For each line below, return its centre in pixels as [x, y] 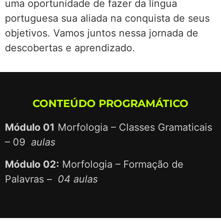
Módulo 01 [30, 128]
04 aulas [78, 179]
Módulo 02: [32, 164]
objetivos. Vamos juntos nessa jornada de [102, 33]
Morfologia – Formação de [121, 164]
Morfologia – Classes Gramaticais [133, 128]
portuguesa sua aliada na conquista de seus [107, 18]
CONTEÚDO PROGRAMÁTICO [110, 104]
